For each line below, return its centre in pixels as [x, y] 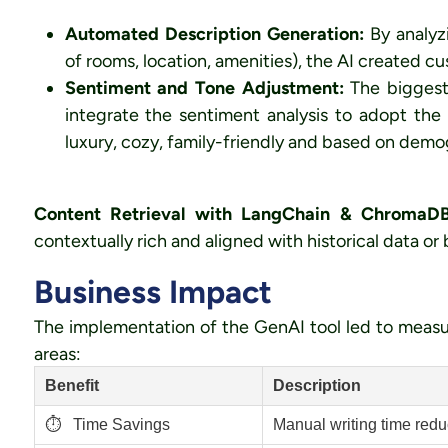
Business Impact [152, 292]
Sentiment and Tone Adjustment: [207, 88]
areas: [57, 354]
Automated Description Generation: [214, 34]
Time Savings [119, 424]
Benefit [71, 385]
